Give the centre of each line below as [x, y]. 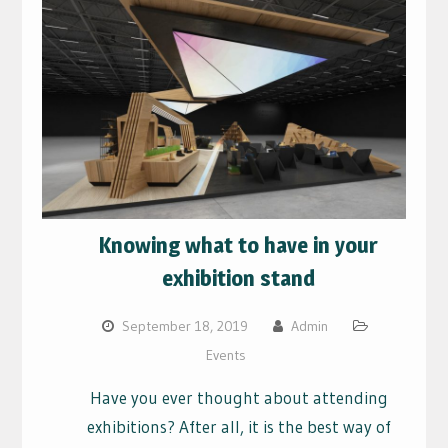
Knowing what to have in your [239, 245]
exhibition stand [239, 278]
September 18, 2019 [184, 326]
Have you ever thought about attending [238, 398]
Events [226, 355]
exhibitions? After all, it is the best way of [238, 427]
